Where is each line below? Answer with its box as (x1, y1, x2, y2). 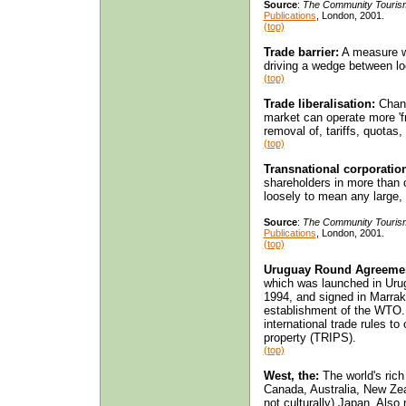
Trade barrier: (263, 44, 339, 59)
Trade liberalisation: (263, 96, 375, 111)
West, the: (263, 368, 319, 382)
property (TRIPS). (263, 330, 356, 344)
